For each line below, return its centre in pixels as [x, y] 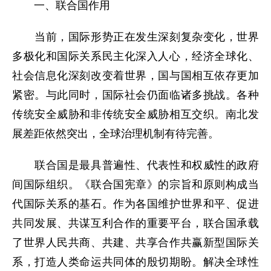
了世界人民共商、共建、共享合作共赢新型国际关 [135, 243]
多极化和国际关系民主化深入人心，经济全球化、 [135, 56]
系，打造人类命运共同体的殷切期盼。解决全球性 [135, 262]
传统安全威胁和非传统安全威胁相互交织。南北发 [135, 114]
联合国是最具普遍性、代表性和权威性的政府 [135, 165]
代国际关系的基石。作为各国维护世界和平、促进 [135, 204]
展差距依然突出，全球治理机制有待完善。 [116, 134]
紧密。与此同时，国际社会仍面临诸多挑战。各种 [135, 95]
